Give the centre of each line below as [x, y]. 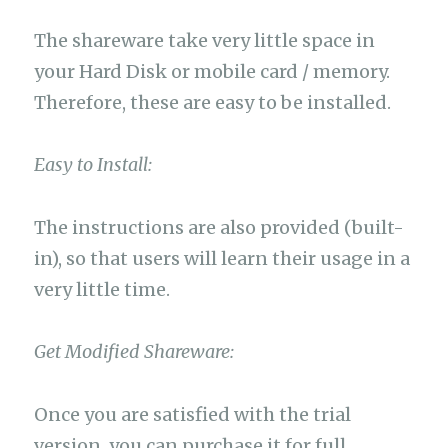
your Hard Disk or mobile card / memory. [212, 71]
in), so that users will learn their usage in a [222, 258]
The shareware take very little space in [205, 40]
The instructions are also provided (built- [219, 227]
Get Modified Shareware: [134, 352]
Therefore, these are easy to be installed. [213, 102]
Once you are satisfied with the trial [193, 414]
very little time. [102, 289]
